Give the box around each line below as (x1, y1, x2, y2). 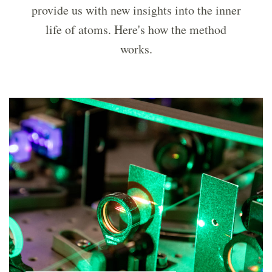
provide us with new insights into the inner (31, 2, 241, 19)
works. (120, 41, 152, 58)
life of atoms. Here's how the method (46, 21, 226, 38)
